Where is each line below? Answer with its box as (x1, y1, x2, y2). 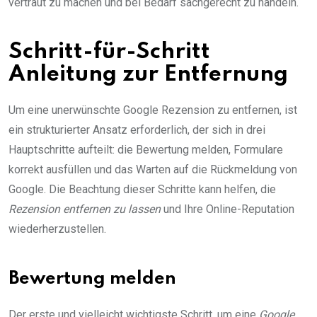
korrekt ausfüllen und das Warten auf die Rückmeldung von (8, 163, 297, 177)
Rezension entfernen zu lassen (8, 202, 161, 217)
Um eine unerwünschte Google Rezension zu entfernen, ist (8, 103, 297, 117)
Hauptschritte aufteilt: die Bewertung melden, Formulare (8, 143, 283, 157)
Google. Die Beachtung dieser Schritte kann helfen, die (8, 183, 276, 197)
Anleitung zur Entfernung (8, 64, 288, 86)
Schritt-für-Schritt (8, 41, 210, 64)
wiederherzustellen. (8, 222, 106, 236)
